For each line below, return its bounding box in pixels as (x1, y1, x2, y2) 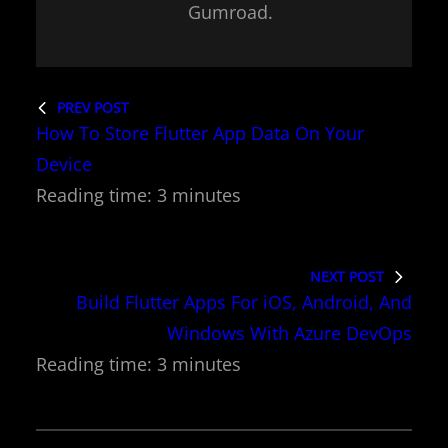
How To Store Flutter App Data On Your (36, 120, 364, 145)
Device (36, 151, 92, 176)
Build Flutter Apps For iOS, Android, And (76, 289, 412, 314)
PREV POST (57, 97, 129, 117)
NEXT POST (310, 266, 384, 286)
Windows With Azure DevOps (167, 320, 412, 345)
